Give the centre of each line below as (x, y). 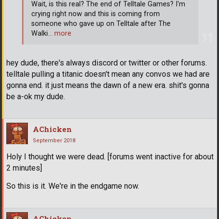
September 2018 (54, 141)
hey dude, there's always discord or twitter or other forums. (107, 63)
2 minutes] (24, 168)
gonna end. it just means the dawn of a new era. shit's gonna (108, 86)
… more (60, 33)
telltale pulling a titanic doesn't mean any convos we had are (108, 74)
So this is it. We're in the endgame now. (73, 186)
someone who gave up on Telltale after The (101, 23)
